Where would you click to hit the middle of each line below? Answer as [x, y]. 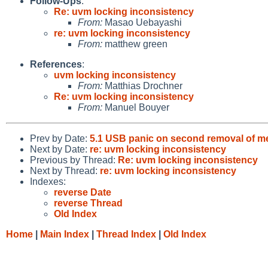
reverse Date [83, 192]
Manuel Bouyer [136, 107]
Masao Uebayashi [142, 22]
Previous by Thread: [74, 160]
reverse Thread [88, 203]
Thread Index [126, 234]
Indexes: [48, 181]
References [56, 64]
